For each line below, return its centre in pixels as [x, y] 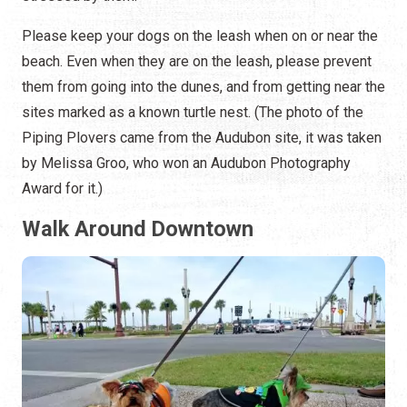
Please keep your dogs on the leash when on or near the [200, 36]
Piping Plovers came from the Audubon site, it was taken [202, 138]
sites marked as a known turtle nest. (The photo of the [193, 113]
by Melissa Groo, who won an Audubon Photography [186, 164]
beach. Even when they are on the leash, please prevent [197, 62]
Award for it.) [62, 189]
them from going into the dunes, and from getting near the [203, 87]
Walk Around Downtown [138, 229]
